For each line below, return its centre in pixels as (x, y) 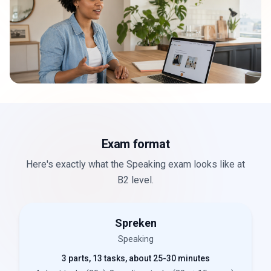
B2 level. (135, 180)
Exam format (135, 144)
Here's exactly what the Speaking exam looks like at (135, 164)
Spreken (135, 223)
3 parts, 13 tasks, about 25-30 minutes (135, 258)
